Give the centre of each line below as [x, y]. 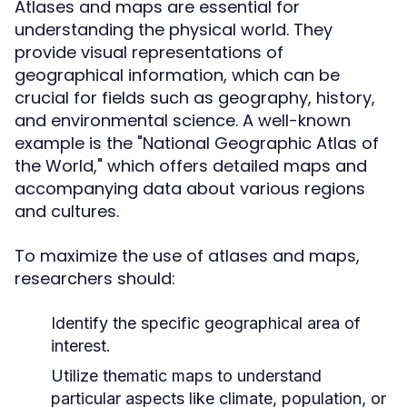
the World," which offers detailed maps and [191, 166]
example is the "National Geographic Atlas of [197, 143]
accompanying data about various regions [190, 189]
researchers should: [95, 278]
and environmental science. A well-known [183, 120]
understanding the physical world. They [174, 30]
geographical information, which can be [177, 75]
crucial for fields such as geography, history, [195, 98]
